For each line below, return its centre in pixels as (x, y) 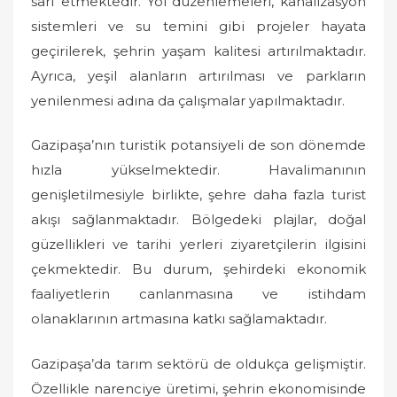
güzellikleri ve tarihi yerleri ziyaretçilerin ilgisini (198, 245)
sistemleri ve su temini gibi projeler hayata (198, 26)
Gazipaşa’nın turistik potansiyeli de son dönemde (198, 145)
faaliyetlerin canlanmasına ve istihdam (198, 294)
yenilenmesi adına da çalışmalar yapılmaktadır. (188, 100)
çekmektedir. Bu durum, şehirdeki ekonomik (198, 269)
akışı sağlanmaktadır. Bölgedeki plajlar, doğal (198, 220)
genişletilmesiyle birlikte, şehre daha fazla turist (198, 195)
